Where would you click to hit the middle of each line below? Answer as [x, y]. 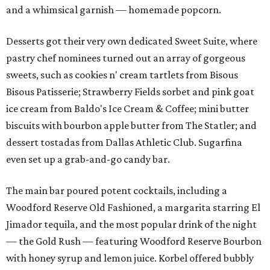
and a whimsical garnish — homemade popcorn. [114, 10]
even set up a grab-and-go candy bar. [88, 159]
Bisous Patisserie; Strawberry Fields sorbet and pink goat [130, 92]
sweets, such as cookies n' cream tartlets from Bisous [122, 75]
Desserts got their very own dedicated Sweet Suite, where [132, 41]
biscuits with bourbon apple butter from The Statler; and [131, 125]
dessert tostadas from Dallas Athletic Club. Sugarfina [124, 142]
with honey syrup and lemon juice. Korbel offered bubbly [130, 258]
